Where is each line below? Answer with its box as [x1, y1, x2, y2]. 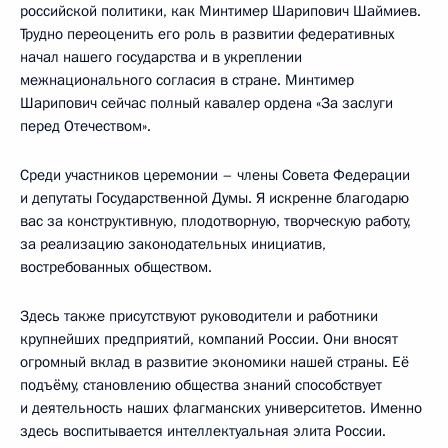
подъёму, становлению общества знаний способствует [20, 374, 382, 395]
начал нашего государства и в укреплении [20, 46, 302, 67]
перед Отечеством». [20, 115, 151, 136]
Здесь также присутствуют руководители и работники [20, 305, 378, 326]
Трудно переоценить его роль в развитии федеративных [20, 23, 395, 44]
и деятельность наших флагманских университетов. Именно [20, 397, 422, 418]
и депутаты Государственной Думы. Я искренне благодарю [20, 187, 409, 208]
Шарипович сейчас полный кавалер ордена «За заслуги [20, 92, 393, 113]
